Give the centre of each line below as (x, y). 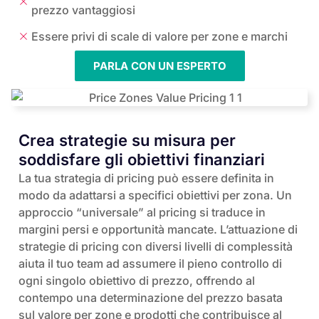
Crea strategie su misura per (127, 141)
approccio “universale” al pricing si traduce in (142, 213)
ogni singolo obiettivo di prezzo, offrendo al (137, 281)
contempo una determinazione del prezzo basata (151, 298)
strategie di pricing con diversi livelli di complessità (156, 247)
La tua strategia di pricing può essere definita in (146, 178)
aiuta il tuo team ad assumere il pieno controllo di (150, 264)
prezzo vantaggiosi (83, 10)
